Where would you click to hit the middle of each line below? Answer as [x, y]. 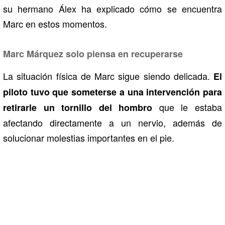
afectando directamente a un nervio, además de [113, 122]
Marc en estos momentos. [55, 23]
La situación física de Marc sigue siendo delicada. [108, 76]
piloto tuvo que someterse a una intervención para [113, 92]
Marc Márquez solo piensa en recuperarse [93, 53]
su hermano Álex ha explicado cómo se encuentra [113, 8]
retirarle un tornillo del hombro [81, 107]
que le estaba [191, 107]
